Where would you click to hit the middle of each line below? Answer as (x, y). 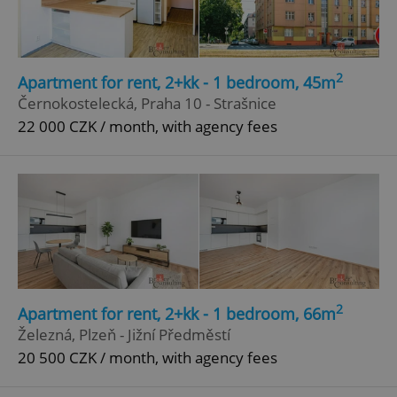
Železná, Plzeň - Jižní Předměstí (124, 335)
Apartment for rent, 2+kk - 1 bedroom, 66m (177, 314)
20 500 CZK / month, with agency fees (148, 358)
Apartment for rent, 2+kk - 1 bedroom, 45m (177, 82)
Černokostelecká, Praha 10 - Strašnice (147, 103)
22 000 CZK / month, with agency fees (148, 126)
